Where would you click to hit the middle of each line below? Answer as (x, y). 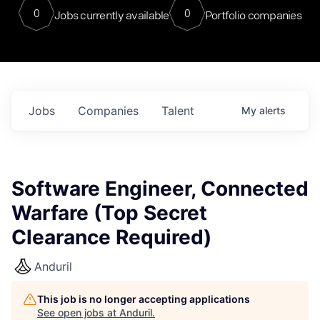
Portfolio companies (253, 15)
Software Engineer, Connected (160, 189)
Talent (178, 111)
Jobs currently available (111, 15)
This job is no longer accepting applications (144, 299)
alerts (272, 110)
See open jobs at (78, 312)
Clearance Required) (111, 237)
